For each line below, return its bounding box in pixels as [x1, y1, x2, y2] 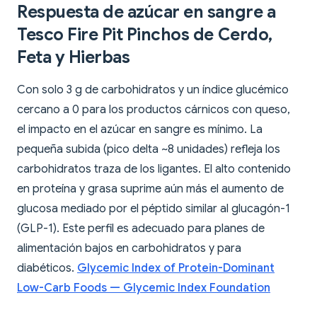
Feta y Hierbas [17, 47, 130, 69]
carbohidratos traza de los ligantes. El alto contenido [17, 162, 291, 177]
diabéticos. [17, 261, 77, 276]
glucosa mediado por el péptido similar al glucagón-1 [17, 202, 290, 217]
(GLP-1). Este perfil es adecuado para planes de [17, 221, 265, 236]
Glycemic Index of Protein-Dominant [77, 261, 275, 276]
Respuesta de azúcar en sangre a [17, 1, 276, 23]
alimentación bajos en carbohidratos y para [17, 241, 241, 256]
